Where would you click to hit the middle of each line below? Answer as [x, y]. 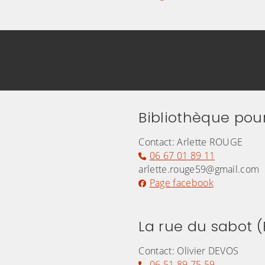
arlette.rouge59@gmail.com [199, 169]
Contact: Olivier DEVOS [189, 251]
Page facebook [181, 183]
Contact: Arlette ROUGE [191, 142]
